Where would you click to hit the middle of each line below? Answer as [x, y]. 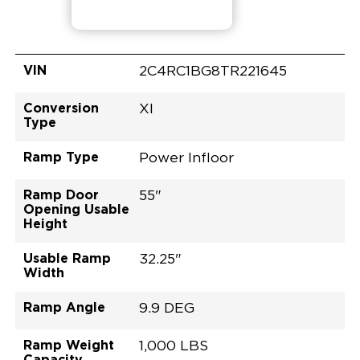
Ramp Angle [64, 307]
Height [45, 223]
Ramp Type [61, 156]
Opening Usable [76, 209]
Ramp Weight [68, 344]
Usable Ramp [67, 258]
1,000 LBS [174, 346]
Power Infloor [187, 158]
